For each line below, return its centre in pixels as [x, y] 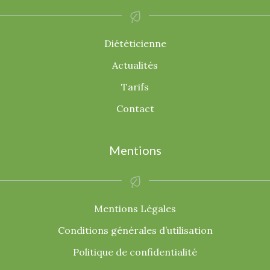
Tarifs [135, 87]
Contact [135, 108]
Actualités [135, 65]
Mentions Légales [135, 209]
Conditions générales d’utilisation [135, 230]
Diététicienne [135, 43]
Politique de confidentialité [135, 252]
